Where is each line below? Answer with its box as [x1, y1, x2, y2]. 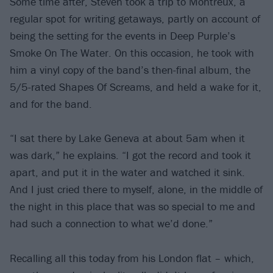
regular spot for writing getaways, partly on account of [10, 11, 260, 26]
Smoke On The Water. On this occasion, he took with [10, 45, 254, 60]
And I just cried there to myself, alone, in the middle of [10, 182, 263, 197]
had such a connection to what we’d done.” [10, 216, 213, 231]
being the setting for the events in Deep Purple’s [10, 28, 235, 43]
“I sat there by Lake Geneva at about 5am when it [10, 131, 245, 146]
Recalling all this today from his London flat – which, [10, 250, 254, 265]
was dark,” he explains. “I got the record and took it [10, 148, 251, 163]
